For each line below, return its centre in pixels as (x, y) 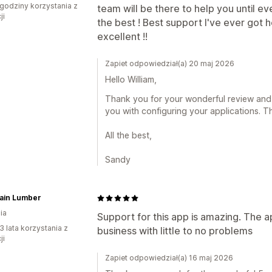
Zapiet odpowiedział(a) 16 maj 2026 (169, 258)
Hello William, (131, 79)
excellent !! (122, 36)
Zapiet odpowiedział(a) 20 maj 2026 (170, 63)
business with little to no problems (175, 231)
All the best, (128, 135)
